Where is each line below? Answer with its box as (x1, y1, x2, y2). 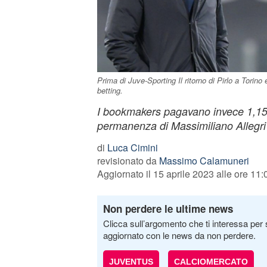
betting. (97, 85, 123, 96)
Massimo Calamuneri (159, 154, 249, 167)
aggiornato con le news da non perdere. (103, 229, 256, 241)
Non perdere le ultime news (103, 201, 233, 216)
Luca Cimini (107, 141, 158, 154)
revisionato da (97, 154, 159, 167)
